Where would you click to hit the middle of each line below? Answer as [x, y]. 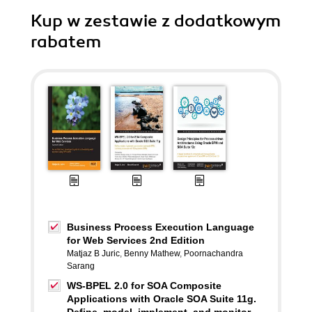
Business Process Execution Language [161, 227]
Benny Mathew [152, 253]
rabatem [66, 42]
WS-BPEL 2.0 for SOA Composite [144, 286]
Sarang [81, 266]
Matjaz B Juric [93, 253]
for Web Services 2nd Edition [136, 240]
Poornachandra [213, 253]
